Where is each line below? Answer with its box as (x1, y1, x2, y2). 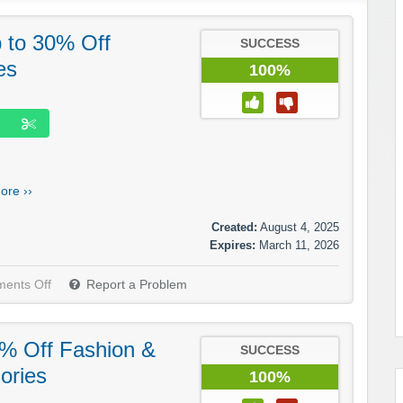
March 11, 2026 (259, 237, 339, 252)
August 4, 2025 (260, 219, 339, 234)
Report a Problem (86, 277, 187, 291)
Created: (211, 219, 257, 234)
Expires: (210, 237, 255, 252)
